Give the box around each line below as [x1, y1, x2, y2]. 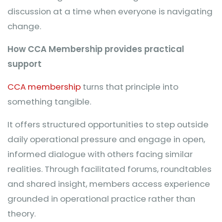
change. [7, 20, 41, 32]
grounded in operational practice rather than [7, 193, 195, 205]
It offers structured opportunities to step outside [7, 118, 209, 130]
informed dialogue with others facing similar [7, 148, 193, 160]
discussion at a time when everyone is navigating [7, 5, 213, 17]
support [7, 58, 42, 70]
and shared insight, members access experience [7, 178, 210, 190]
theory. [7, 208, 36, 220]
